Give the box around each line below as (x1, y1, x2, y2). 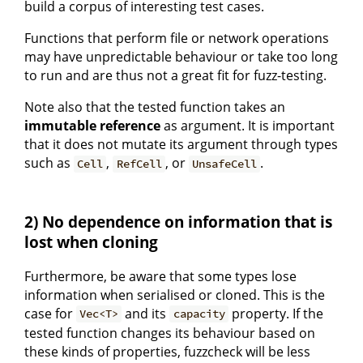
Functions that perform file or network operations (24, 29, 329, 48)
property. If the (228, 304, 323, 322)
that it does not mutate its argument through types (24, 135, 338, 154)
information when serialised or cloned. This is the (24, 285, 325, 304)
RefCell (116, 156, 162, 172)
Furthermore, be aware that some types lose (24, 267, 297, 285)
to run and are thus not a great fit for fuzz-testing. (24, 66, 327, 85)
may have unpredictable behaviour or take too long (24, 48, 338, 66)
